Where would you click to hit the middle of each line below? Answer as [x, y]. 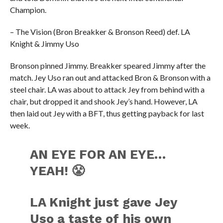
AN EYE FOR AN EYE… [98, 154]
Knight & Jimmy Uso [44, 44]
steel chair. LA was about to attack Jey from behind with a [107, 89]
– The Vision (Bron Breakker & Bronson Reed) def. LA [100, 32]
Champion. [28, 10]
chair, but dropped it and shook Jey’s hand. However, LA [104, 101]
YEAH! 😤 [57, 171]
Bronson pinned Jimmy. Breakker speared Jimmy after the [108, 65]
